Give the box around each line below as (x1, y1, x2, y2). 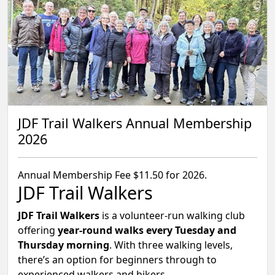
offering (18, 223, 58, 237)
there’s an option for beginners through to (18, 253, 217, 266)
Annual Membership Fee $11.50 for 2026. (18, 168, 207, 182)
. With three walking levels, (109, 238, 233, 252)
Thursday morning (18, 238, 109, 252)
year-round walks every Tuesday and (58, 223, 236, 237)
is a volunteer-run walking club (99, 209, 245, 222)
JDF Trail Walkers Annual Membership (18, 114, 252, 132)
